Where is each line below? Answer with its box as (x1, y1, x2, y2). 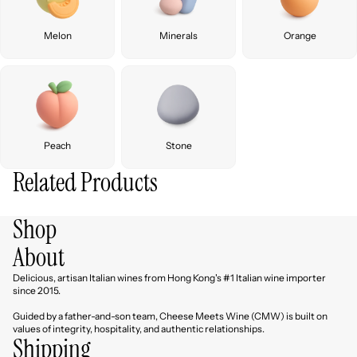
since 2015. (13, 284, 61, 296)
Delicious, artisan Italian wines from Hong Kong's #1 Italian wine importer (13, 272, 326, 284)
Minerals (159, 29, 198, 41)
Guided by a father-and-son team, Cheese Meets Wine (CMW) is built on (13, 310, 328, 322)
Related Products (13, 166, 158, 199)
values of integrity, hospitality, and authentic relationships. (13, 323, 265, 335)
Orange (283, 29, 316, 41)
